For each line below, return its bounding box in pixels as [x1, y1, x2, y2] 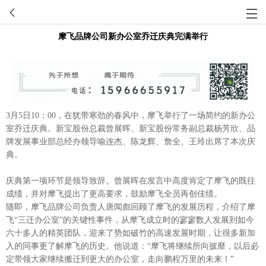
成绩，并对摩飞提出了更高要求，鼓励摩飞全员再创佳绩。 [6, 189, 222, 198]
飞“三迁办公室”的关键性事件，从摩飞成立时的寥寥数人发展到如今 [6, 215, 254, 224]
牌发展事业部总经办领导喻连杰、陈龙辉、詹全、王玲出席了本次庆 [6, 137, 255, 146]
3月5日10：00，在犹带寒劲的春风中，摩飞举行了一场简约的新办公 [6, 110, 255, 120]
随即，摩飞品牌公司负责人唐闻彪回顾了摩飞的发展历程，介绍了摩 [6, 202, 255, 211]
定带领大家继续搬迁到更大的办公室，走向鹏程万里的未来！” [6, 254, 234, 264]
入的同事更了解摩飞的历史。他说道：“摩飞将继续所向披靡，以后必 [6, 241, 259, 251]
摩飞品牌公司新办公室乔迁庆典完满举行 [58, 32, 208, 41]
